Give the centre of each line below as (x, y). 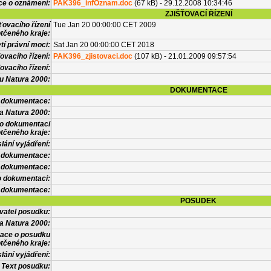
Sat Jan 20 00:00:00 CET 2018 (104, 45)
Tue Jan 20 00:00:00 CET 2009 (105, 25)
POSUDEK (198, 201)
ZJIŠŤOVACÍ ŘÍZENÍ (198, 14)
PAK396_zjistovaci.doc (93, 56)
